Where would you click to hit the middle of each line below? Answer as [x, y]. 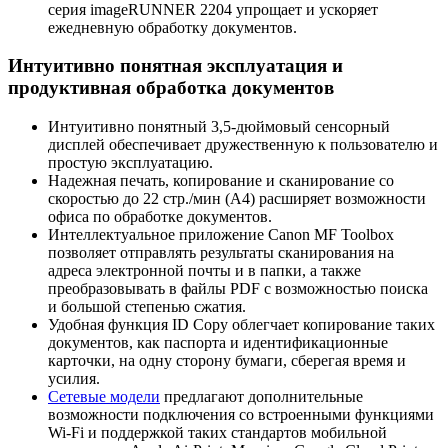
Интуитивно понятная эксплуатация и [175, 66]
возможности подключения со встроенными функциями [241, 415]
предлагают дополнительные [261, 397]
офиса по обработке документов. [160, 217]
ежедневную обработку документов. [172, 27]
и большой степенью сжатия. [147, 307]
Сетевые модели [104, 397]
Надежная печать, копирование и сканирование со [221, 181]
